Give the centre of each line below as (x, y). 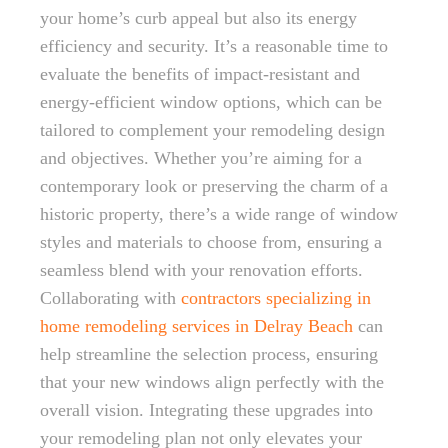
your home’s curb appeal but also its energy (198, 18)
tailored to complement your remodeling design (212, 130)
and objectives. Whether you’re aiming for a (201, 158)
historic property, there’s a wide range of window (219, 214)
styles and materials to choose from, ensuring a (211, 242)
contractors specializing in (276, 298)
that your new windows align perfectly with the (212, 382)
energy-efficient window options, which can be (211, 102)
